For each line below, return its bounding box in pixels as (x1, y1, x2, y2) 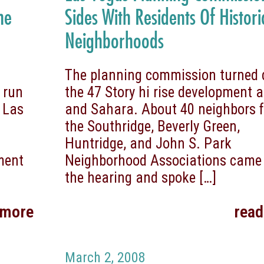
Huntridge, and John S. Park (65, 134, 232, 152)
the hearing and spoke (65, 169, 196, 186)
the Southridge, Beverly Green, (65, 117, 240, 135)
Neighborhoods (65, 27, 164, 53)
